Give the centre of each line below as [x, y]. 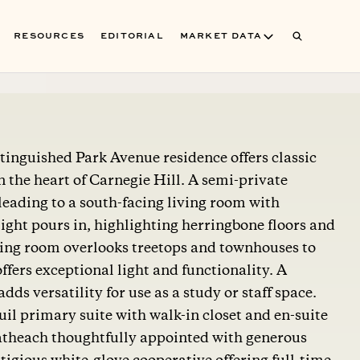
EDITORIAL [132, 36]
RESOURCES [49, 36]
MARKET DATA [221, 36]
